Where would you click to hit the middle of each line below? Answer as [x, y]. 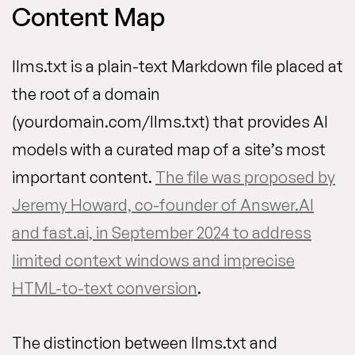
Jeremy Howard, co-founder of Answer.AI [163, 205]
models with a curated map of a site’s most [169, 150]
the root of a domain [86, 94]
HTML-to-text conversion [105, 288]
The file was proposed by [245, 177]
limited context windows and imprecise [153, 261]
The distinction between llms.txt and [145, 343]
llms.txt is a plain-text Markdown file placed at [177, 67]
